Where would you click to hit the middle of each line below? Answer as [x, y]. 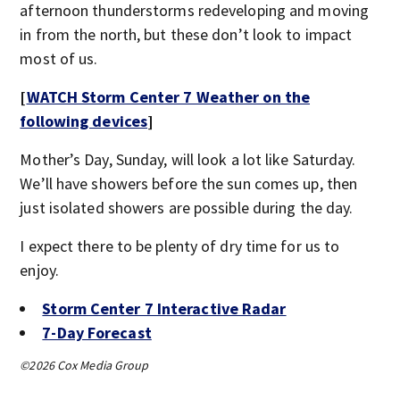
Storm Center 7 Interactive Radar [164, 308]
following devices [84, 121]
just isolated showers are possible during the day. [187, 208]
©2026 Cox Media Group [84, 365]
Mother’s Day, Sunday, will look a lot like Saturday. [188, 159]
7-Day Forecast [97, 333]
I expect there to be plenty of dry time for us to [180, 246]
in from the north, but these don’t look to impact [186, 34]
